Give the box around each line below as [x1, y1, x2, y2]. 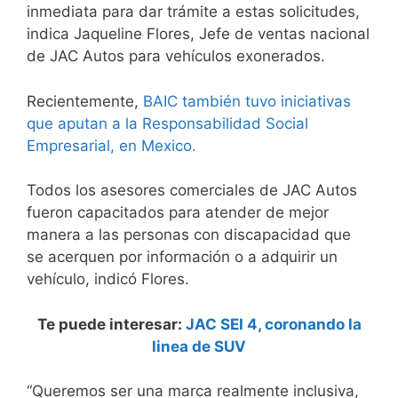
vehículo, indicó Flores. [27, 270, 189, 289]
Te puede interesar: [36, 314, 186, 333]
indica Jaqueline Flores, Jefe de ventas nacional [27, 25, 370, 44]
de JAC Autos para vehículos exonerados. [27, 47, 325, 66]
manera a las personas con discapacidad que [27, 226, 351, 244]
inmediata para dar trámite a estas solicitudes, [27, 3, 360, 21]
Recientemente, [27, 92, 143, 110]
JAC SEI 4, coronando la [185, 314, 362, 333]
